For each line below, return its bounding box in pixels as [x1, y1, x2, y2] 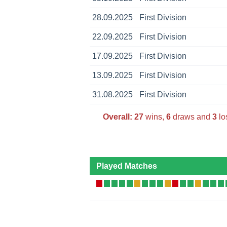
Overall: [102, 112, 132, 121]
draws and [170, 112, 212, 121]
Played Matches [96, 162, 157, 171]
